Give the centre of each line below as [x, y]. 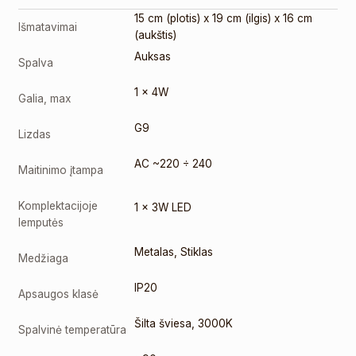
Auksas [153, 56]
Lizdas [35, 134]
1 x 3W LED [163, 207]
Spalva [36, 63]
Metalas [155, 252]
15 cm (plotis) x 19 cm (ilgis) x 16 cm [224, 18]
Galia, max [45, 99]
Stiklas [197, 252]
